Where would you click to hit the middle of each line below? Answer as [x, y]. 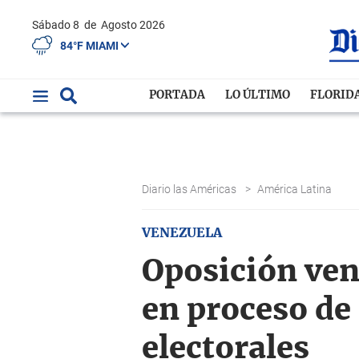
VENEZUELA [182, 233]
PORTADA [177, 95]
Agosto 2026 [133, 25]
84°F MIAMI [91, 45]
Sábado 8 [60, 25]
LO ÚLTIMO [258, 95]
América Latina [296, 189]
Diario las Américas [190, 189]
